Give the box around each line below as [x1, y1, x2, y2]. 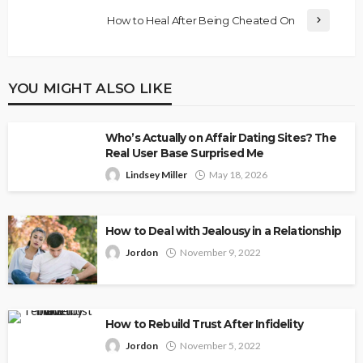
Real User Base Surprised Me [105, 147, 264, 160]
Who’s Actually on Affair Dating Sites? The [105, 131, 336, 145]
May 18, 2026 [209, 169, 267, 181]
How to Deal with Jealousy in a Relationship [105, 224, 341, 238]
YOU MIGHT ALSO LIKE [8, 79, 173, 97]
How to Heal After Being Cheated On [106, 14, 295, 28]
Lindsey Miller [126, 169, 187, 181]
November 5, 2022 [180, 340, 261, 352]
